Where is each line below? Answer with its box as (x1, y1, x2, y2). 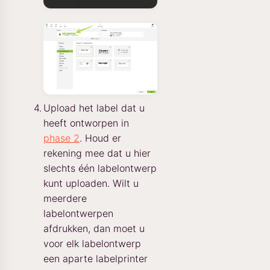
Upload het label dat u (43, 101, 145, 114)
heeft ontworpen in (43, 116, 129, 129)
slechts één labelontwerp (43, 162, 157, 174)
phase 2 (43, 131, 80, 144)
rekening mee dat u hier (43, 146, 151, 159)
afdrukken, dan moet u (43, 222, 145, 234)
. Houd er (80, 131, 121, 144)
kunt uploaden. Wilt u (43, 177, 139, 189)
